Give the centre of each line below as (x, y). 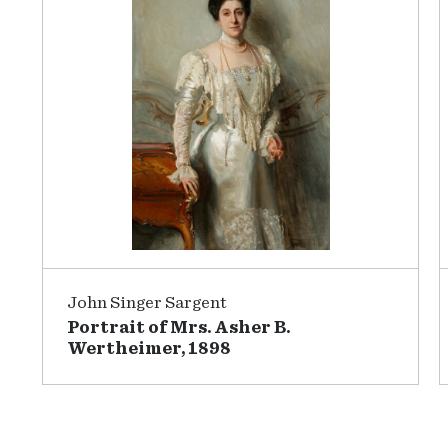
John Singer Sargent (147, 303)
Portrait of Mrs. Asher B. (179, 328)
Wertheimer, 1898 (149, 349)
